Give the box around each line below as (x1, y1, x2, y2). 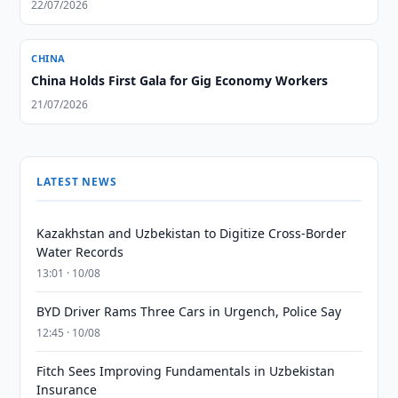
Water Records (36, 243, 124, 260)
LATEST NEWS (36, 174, 117, 189)
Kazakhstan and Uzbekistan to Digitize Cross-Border (36, 225, 347, 242)
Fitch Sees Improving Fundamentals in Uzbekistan (36, 362, 336, 379)
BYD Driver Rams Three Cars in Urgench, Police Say (36, 303, 342, 320)
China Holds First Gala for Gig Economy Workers (31, 72, 329, 89)
